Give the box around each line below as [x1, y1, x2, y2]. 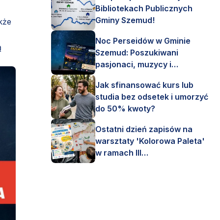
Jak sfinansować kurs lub [95, 80, 193, 90]
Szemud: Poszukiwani [95, 48, 178, 57]
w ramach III [95, 148, 141, 158]
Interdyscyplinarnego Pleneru [95, 160, 210, 169]
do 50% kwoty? [95, 104, 155, 113]
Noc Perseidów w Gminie [95, 36, 191, 46]
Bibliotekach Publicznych [95, 3, 192, 13]
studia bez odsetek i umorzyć [95, 92, 208, 102]
